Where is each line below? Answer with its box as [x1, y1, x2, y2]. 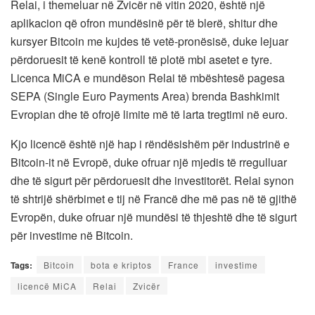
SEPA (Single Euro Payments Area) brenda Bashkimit [11, 87, 279, 104]
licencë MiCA [18, 279, 77, 292]
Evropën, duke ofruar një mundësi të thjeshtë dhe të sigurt [11, 208, 297, 225]
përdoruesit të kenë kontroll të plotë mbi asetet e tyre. [11, 51, 272, 67]
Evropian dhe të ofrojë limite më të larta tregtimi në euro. [11, 105, 288, 122]
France [168, 258, 199, 271]
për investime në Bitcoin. [11, 226, 133, 243]
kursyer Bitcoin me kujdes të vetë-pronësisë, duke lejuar [11, 32, 288, 49]
